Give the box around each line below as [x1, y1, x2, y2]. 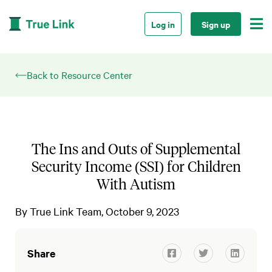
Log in [151, 18, 175, 30]
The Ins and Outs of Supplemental [32, 140, 240, 158]
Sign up [202, 18, 230, 30]
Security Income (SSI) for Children [31, 158, 241, 175]
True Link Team [30, 204, 101, 218]
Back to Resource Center [27, 68, 132, 81]
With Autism [97, 175, 175, 193]
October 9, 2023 [106, 204, 179, 218]
